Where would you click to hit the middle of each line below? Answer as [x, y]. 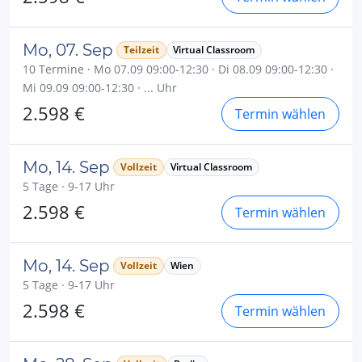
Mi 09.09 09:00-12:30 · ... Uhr [100, 88]
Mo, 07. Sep [68, 50]
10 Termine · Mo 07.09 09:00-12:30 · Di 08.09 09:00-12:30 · [178, 69]
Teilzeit [141, 50]
